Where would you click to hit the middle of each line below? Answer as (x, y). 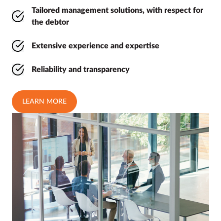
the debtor (50, 22)
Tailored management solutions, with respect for (117, 11)
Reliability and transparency (81, 70)
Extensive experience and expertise (95, 46)
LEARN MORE (44, 102)
